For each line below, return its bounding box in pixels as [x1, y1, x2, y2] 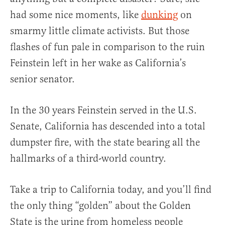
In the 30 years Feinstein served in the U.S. [10, 104, 197, 117]
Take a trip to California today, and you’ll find [10, 183, 211, 196]
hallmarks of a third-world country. [10, 152, 166, 165]
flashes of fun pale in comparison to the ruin [10, 41, 205, 54]
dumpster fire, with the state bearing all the [10, 136, 200, 149]
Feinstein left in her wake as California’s [10, 57, 186, 70]
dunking [141, 9, 178, 22]
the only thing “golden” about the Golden [10, 199, 191, 212]
